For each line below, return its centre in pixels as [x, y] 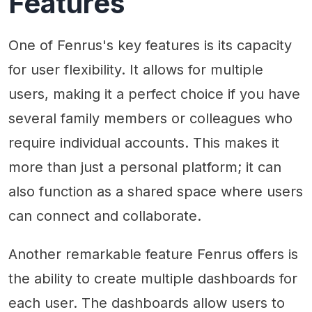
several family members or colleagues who [150, 118]
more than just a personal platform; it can [145, 167]
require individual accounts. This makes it [144, 143]
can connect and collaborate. [105, 216]
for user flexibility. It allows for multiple [136, 70]
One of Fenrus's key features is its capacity [150, 45]
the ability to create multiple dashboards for [153, 279]
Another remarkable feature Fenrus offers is [153, 254]
